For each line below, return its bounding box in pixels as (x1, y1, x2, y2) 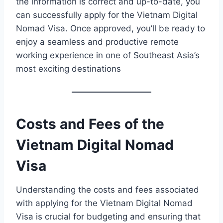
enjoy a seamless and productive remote (16, 36, 179, 47)
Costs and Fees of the (16, 115, 164, 132)
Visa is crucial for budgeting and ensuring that (16, 211, 201, 222)
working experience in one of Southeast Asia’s (16, 50, 200, 60)
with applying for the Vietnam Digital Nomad (16, 198, 193, 208)
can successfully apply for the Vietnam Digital (16, 9, 198, 20)
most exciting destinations (16, 63, 121, 74)
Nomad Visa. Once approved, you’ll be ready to (16, 23, 205, 33)
